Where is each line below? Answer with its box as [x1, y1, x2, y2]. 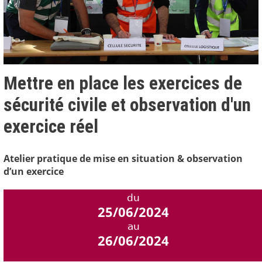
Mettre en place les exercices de [4, 73, 242, 95]
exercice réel [4, 116, 98, 138]
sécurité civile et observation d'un [4, 94, 251, 116]
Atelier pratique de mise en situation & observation [4, 152, 243, 166]
